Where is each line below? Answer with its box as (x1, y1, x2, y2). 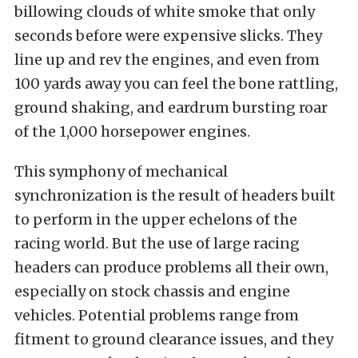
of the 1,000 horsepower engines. (14, 121, 250, 141)
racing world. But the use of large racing (14, 233, 300, 253)
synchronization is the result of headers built (14, 185, 336, 205)
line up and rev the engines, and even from (14, 50, 320, 69)
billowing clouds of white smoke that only (14, 2, 315, 21)
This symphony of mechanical (14, 161, 228, 181)
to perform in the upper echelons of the (14, 209, 297, 229)
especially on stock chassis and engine (14, 281, 290, 300)
